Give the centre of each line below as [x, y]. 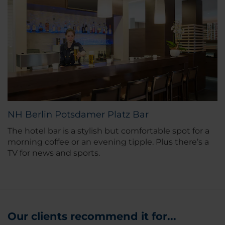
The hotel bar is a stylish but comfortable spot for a [108, 131]
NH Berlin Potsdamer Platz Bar [78, 114]
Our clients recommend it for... [92, 216]
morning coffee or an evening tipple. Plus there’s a [108, 142]
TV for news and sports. [54, 153]
